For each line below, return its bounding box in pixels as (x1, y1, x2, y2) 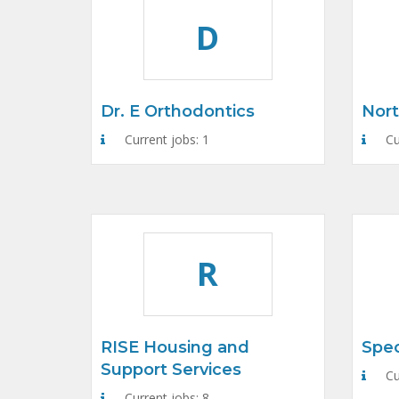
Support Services (101, 360, 241, 379)
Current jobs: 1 (121, 131, 209, 148)
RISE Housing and (101, 338, 249, 357)
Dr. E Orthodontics (101, 102, 255, 121)
